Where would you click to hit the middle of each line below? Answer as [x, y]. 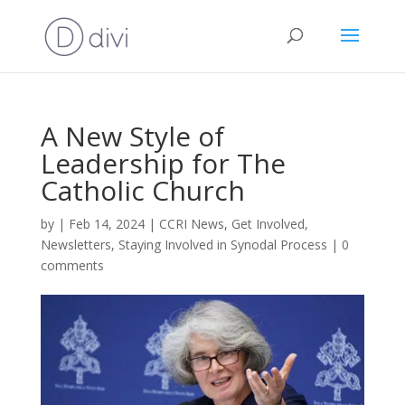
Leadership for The [163, 163]
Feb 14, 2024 [106, 224]
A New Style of [132, 136]
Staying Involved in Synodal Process [222, 245]
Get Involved [268, 224]
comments [72, 265]
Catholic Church [142, 190]
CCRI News [191, 224]
